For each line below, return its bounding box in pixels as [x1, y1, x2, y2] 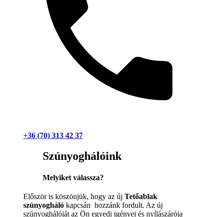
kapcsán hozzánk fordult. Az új [64, 201, 163, 209]
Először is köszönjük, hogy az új [23, 192, 124, 201]
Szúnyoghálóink [43, 150, 122, 163]
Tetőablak [124, 192, 157, 201]
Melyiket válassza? [43, 173, 104, 182]
